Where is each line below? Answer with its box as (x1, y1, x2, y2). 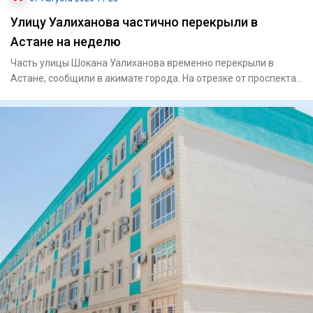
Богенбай (10, 88, 54, 100)
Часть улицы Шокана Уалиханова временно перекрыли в (10, 57, 274, 69)
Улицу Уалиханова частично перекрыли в (10, 15, 258, 30)
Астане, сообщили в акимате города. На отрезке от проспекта (10, 73, 296, 85)
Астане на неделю (10, 34, 121, 50)
